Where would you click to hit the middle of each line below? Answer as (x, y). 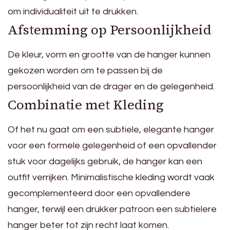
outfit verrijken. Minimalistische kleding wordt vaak (111, 178)
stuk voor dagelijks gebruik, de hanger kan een (105, 162)
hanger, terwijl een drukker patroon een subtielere (112, 209)
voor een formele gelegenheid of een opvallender (112, 146)
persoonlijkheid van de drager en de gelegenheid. (111, 87)
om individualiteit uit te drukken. (73, 12)
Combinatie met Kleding (86, 105)
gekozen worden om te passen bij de (85, 71)
